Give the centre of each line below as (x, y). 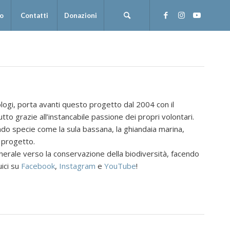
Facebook (38, 166)
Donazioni (81, 15)
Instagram (77, 166)
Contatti (34, 15)
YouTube (120, 166)
